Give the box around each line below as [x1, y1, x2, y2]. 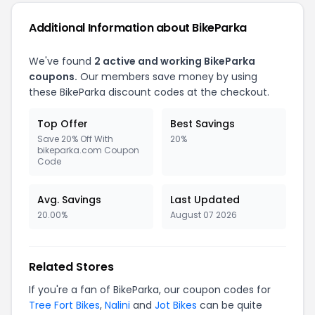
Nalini [105, 298, 130, 312]
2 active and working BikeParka [94, 54, 255, 68]
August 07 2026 [170, 209, 237, 221]
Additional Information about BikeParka [29, 20, 247, 36]
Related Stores [29, 259, 114, 275]
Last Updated [170, 193, 240, 207]
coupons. [29, 70, 77, 84]
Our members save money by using [77, 70, 257, 84]
